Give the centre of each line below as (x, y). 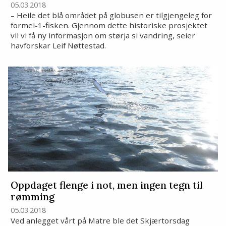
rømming (32, 197)
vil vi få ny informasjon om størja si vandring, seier (103, 36)
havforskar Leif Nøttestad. (58, 46)
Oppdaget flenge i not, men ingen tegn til (106, 185)
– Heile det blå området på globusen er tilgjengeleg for (111, 15)
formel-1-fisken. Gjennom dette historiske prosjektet (109, 25)
